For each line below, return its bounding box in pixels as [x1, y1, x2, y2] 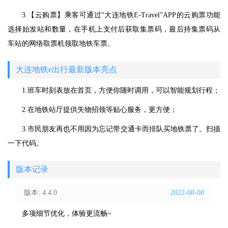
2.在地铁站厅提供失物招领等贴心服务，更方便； [22, 106, 177, 114]
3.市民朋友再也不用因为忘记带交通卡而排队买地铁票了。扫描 [22, 125, 220, 133]
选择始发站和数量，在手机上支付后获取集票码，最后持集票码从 [8, 25, 220, 34]
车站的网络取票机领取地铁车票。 [8, 40, 115, 48]
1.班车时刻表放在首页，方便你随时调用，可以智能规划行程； [22, 87, 220, 95]
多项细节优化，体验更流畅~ [22, 210, 111, 218]
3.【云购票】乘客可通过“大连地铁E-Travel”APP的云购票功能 [22, 11, 220, 19]
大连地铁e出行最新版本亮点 [16, 65, 117, 74]
